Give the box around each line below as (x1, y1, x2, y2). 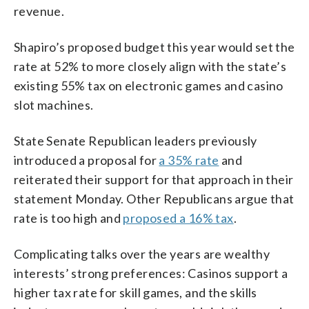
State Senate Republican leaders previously (14, 132, 257, 148)
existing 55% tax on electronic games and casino (14, 77, 283, 93)
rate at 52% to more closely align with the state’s (14, 58, 286, 74)
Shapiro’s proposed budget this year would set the (14, 39, 295, 54)
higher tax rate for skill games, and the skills (14, 284, 257, 300)
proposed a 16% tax (123, 210, 234, 226)
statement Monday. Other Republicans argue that (14, 190, 295, 206)
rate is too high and (14, 210, 123, 226)
